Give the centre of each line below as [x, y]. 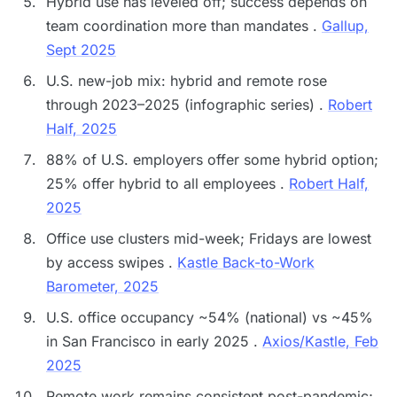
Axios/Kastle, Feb [320, 341]
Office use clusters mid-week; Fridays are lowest [209, 238]
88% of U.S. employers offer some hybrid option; [212, 160]
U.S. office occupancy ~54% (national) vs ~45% [210, 317]
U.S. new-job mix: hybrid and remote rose [187, 81]
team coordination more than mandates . [184, 26]
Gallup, [345, 26]
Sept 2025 [81, 50]
